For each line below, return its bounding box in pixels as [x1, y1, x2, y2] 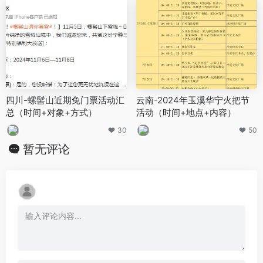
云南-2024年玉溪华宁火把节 [136, 94, 249, 106]
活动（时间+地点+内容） [136, 106, 236, 118]
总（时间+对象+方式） [6, 106, 97, 118]
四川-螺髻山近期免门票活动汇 [6, 94, 124, 106]
